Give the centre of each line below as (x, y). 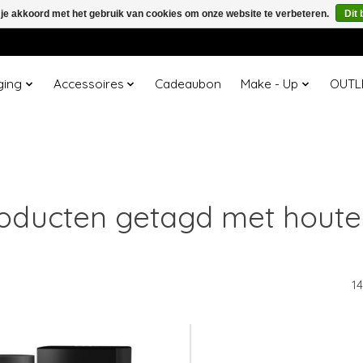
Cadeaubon (188, 84)
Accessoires (88, 84)
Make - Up (270, 84)
